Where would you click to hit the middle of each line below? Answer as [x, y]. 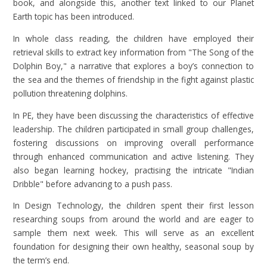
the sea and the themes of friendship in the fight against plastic [133, 80]
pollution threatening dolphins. [71, 93]
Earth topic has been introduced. [74, 17]
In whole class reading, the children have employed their [133, 38]
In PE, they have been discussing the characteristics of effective [133, 115]
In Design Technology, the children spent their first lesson [133, 206]
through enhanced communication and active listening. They [133, 156]
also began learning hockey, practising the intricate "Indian [133, 170]
